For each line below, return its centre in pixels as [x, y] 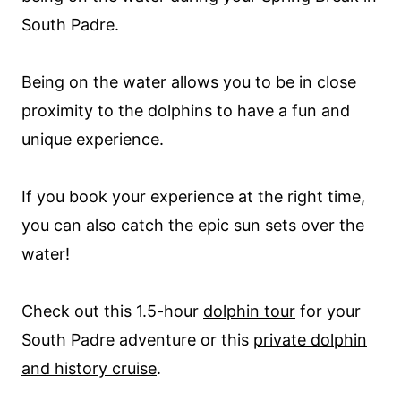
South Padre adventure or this [137, 340]
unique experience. [93, 139]
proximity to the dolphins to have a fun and [186, 111]
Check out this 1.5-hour [112, 311]
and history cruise [89, 368]
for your [328, 311]
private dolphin [310, 340]
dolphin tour [249, 311]
